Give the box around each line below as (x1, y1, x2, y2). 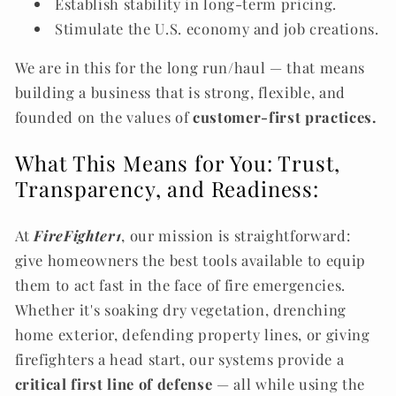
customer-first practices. (193, 107, 377, 127)
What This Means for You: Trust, (14, 148, 340, 178)
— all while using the (212, 374, 365, 393)
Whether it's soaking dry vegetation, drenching (14, 300, 346, 319)
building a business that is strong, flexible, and (14, 82, 346, 103)
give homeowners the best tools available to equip (14, 250, 366, 270)
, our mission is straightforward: (121, 225, 351, 245)
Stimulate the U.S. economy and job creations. (55, 18, 379, 38)
